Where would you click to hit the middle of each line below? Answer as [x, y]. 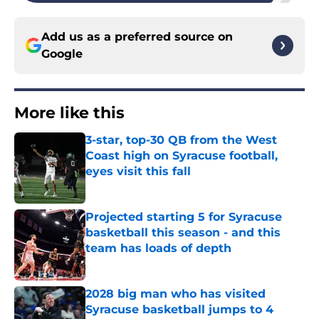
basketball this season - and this [183, 233]
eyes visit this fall [138, 172]
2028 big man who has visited [176, 294]
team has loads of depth [158, 249]
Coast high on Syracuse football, [182, 156]
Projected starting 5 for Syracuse [184, 217]
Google [62, 54]
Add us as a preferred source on [137, 37]
